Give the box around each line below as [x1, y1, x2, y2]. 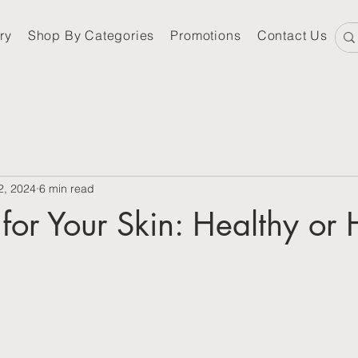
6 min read [39, 181, 94, 197]
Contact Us [257, 27, 328, 43]
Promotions [170, 27, 241, 43]
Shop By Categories [27, 27, 155, 43]
